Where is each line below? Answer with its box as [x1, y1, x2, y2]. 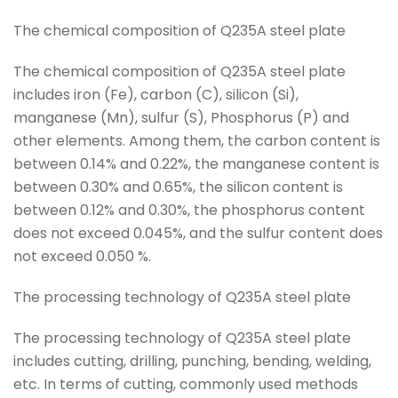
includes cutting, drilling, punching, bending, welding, [13, 351, 371, 371]
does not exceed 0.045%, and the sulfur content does [13, 223, 383, 243]
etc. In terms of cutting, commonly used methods [13, 374, 358, 394]
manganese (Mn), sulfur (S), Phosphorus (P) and [13, 107, 349, 128]
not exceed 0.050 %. [13, 246, 151, 267]
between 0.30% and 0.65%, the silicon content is [13, 177, 343, 197]
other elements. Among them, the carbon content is [13, 131, 380, 151]
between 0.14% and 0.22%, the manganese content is [13, 154, 379, 174]
